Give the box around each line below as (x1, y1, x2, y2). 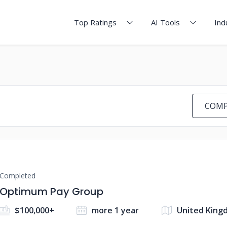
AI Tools (151, 17, 180, 27)
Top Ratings (74, 17, 117, 27)
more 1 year (92, 205, 139, 216)
